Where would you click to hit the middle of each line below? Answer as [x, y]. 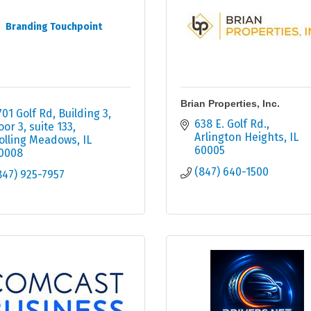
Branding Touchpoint [54, 27]
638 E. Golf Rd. [230, 124]
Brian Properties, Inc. [230, 104]
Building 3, [84, 114]
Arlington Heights [239, 137]
